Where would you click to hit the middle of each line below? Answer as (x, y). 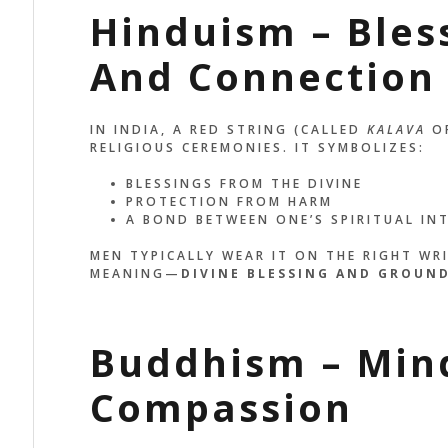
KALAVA (396, 129)
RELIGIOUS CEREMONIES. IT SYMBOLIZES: (257, 147)
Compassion (221, 406)
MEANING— (135, 273)
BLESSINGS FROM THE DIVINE (244, 183)
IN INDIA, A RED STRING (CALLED (228, 129)
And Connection (262, 76)
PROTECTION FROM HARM (229, 201)
